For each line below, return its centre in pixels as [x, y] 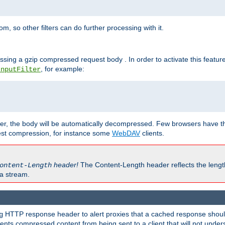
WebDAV [126, 133]
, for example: [63, 69]
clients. [152, 133]
